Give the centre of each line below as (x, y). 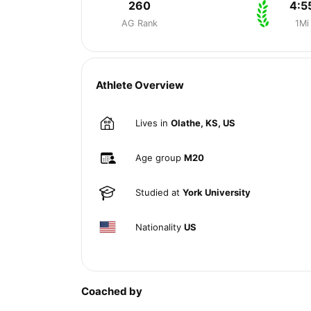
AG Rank (139, 23)
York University (217, 192)
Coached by (112, 291)
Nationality (160, 227)
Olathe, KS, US (203, 123)
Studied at (159, 192)
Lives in (153, 123)
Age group (160, 157)
